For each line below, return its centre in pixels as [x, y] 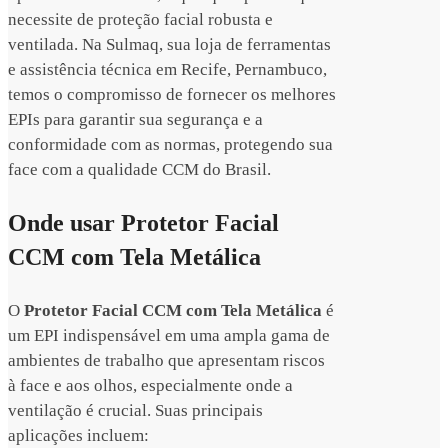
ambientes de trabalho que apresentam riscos [166, 361]
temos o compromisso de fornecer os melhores [172, 95]
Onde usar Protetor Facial [143, 223]
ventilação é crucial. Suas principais [135, 411]
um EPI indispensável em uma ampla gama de [169, 336]
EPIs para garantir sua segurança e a [135, 120]
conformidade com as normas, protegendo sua [170, 145]
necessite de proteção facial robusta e [140, 20]
